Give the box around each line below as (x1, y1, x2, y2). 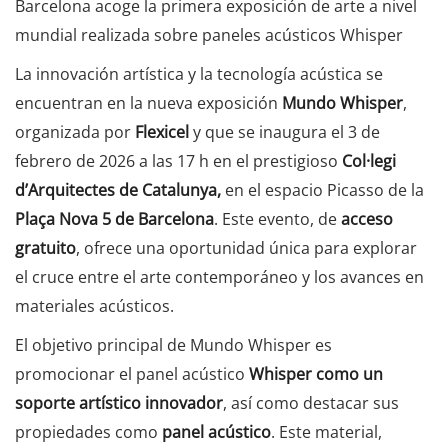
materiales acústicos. (15, 295, 174, 317)
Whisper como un (249, 363, 383, 385)
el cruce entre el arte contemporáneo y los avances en (15, 266, 424, 288)
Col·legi (342, 150, 396, 172)
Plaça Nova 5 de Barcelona (15, 208, 214, 230)
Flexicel (135, 121, 189, 143)
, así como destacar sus (223, 392, 399, 414)
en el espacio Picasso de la (221, 179, 424, 201)
